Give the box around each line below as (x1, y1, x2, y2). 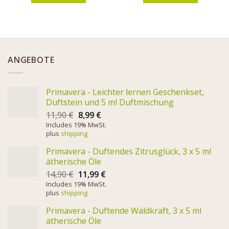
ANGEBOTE (8, 54, 55, 66)
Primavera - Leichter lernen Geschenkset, (46, 86, 204, 98)
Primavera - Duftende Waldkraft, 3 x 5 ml (46, 204, 201, 216)
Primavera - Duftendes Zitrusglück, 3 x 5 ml (46, 145, 211, 157)
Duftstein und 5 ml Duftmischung (46, 96, 174, 108)
